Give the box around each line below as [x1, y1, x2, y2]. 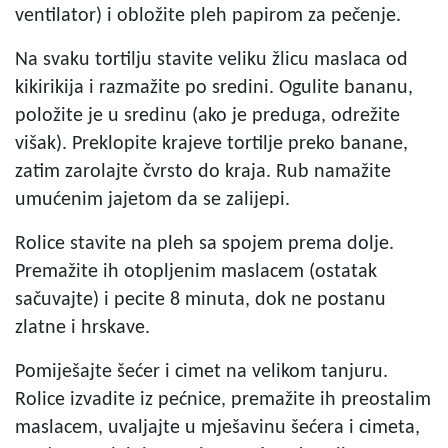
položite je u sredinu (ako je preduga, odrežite [15, 105, 400, 126]
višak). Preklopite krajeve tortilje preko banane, [15, 133, 408, 154]
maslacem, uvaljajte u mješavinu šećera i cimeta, [15, 417, 420, 438]
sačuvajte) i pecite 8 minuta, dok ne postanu [15, 289, 386, 310]
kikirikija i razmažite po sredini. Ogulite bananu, [15, 77, 413, 98]
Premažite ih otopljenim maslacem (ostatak [15, 261, 377, 282]
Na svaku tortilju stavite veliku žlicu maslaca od [15, 49, 408, 70]
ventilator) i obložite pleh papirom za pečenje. [15, 5, 401, 26]
